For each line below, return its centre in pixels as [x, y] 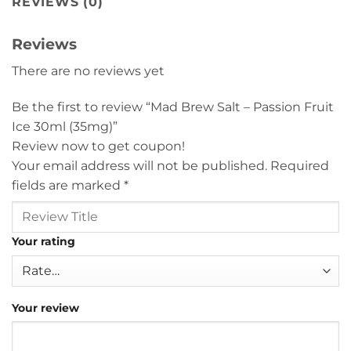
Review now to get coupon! [98, 146]
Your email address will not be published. [139, 165]
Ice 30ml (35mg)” [66, 126]
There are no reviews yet [88, 71]
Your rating [43, 241]
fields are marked [68, 185]
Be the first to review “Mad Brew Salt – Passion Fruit [173, 107]
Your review [45, 308]
